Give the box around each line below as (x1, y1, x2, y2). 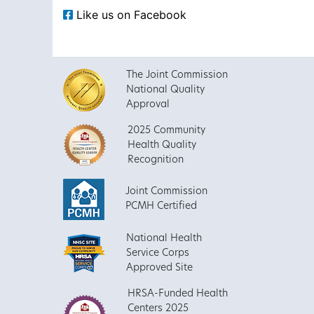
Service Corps (125, 247, 189, 259)
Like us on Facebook (72, 7, 186, 22)
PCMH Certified (125, 201, 197, 212)
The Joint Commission (125, 69, 228, 81)
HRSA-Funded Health (127, 288, 228, 299)
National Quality (125, 84, 205, 95)
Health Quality (127, 139, 196, 151)
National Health (125, 233, 202, 244)
